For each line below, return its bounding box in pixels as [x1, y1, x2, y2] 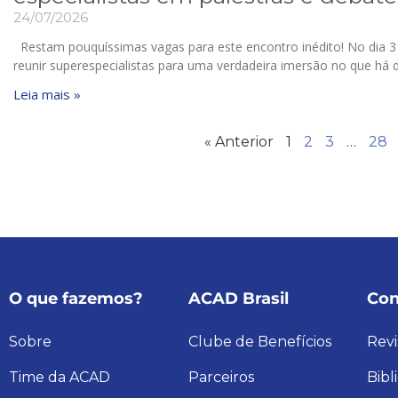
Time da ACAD [9, 368, 110, 386]
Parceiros [187, 368, 254, 386]
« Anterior [204, 132, 275, 150]
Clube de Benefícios [187, 332, 331, 350]
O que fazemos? [9, 288, 143, 308]
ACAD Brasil [187, 288, 289, 308]
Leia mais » [13, 84, 81, 103]
